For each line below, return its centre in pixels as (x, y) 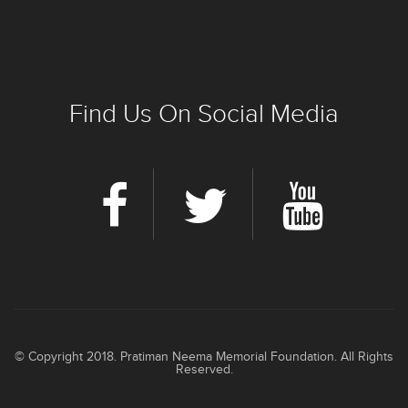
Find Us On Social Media (204, 115)
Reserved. (204, 370)
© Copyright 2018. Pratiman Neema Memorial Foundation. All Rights (204, 357)
